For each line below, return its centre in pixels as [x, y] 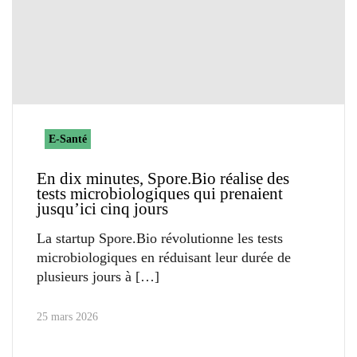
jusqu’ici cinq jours [102, 208]
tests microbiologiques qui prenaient [160, 193]
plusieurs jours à [84, 276]
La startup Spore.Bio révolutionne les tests [160, 238]
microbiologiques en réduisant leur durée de [164, 257]
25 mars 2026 [67, 316]
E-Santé [68, 139]
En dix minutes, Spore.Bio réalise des [163, 178]
